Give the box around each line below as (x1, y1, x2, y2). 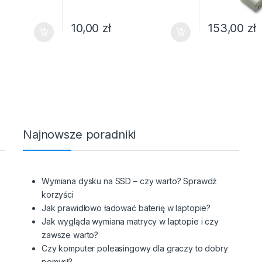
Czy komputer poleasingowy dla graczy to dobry (42, 243, 228, 253)
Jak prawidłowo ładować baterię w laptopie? (42, 202, 211, 213)
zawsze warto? (42, 229, 99, 240)
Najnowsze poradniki (23, 127, 136, 142)
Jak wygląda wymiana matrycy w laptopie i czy (42, 216, 219, 226)
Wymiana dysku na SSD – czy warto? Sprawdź (42, 175, 218, 186)
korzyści (42, 189, 74, 199)
